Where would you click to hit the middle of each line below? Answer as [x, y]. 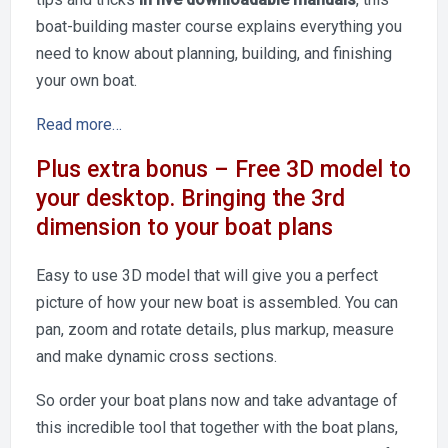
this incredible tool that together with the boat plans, [217, 427]
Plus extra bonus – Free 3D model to [223, 169]
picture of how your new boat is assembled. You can [217, 302]
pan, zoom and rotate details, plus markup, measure [215, 329]
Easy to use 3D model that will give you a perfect [207, 275]
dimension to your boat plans [184, 227]
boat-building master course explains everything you [219, 26]
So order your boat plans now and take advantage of [217, 400]
